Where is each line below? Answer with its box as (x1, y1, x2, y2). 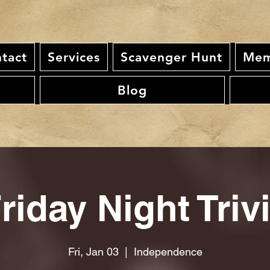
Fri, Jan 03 (67, 245, 119, 258)
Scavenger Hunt (120, 49, 223, 64)
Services (47, 49, 101, 64)
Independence (133, 245, 202, 258)
